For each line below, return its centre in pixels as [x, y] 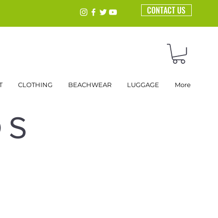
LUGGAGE [143, 85]
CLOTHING [35, 85]
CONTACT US [166, 10]
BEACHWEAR [90, 85]
